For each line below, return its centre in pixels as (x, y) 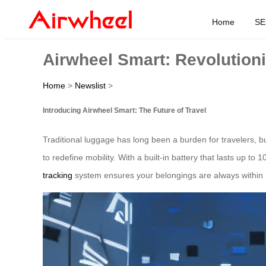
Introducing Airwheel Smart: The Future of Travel (124, 110)
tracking (58, 175)
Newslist (90, 85)
